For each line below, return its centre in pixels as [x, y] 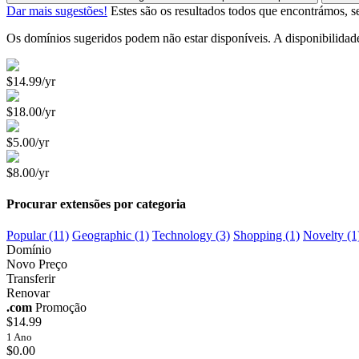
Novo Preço [37, 264]
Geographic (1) [111, 236]
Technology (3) [191, 236]
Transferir [31, 279]
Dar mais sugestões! [57, 10]
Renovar [28, 293]
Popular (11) [38, 236]
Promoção [61, 308]
